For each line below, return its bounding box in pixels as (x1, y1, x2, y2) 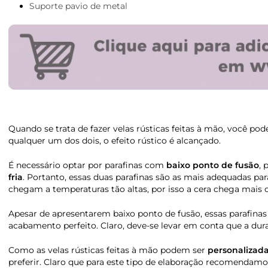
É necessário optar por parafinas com (8, 159, 166, 170)
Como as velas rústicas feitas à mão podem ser (8, 244, 208, 255)
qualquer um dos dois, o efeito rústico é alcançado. (8, 135, 221, 146)
